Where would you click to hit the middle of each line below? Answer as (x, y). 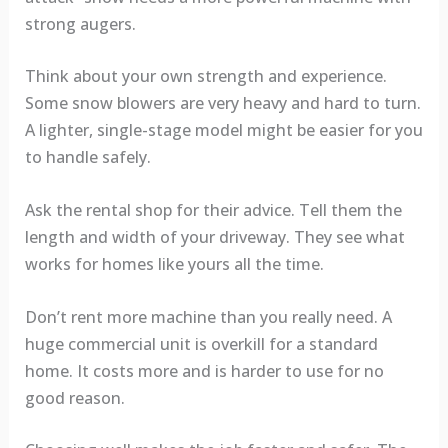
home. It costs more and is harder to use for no (204, 370)
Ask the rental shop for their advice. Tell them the (213, 210)
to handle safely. (87, 157)
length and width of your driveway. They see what (214, 237)
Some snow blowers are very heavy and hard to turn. (222, 103)
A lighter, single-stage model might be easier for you (223, 130)
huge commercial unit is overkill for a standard (201, 343)
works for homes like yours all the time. (174, 264)
